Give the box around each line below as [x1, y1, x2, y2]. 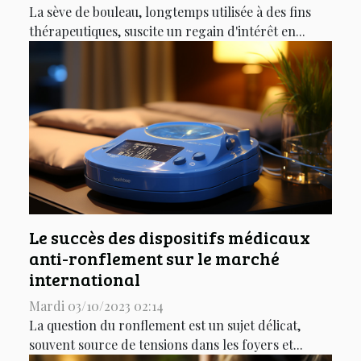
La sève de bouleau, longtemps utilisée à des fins [29, 3, 311, 21]
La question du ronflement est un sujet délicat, [29, 316, 301, 334]
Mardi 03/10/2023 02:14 [29, 297, 164, 314]
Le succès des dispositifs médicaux [29, 225, 310, 249]
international [29, 267, 140, 291]
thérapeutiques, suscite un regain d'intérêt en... [29, 23, 305, 40]
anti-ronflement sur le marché [29, 246, 280, 270]
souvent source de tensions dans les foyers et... [29, 335, 303, 353]
